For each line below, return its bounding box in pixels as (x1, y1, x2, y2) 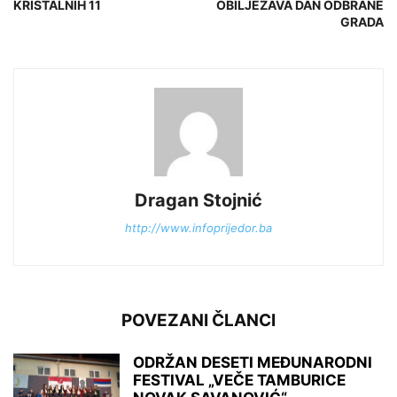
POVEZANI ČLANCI (121, 310, 276, 331)
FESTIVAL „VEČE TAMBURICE (133, 371, 346, 390)
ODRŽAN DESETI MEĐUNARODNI (133, 354, 372, 372)
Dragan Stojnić (135, 190, 262, 212)
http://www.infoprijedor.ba (125, 221, 272, 236)
